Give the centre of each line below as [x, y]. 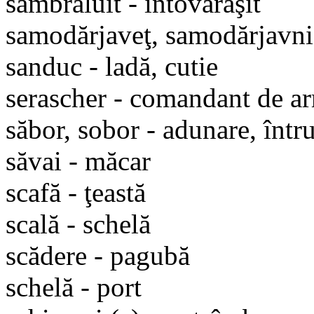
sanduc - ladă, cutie [112, 66]
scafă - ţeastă [76, 192]
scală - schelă [78, 224]
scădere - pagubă [98, 255]
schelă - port [74, 287]
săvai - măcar [78, 161]
